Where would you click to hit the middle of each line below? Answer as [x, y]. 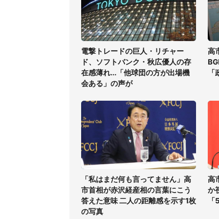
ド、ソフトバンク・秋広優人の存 [136, 62]
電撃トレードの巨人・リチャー [132, 51]
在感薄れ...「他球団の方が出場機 [135, 73]
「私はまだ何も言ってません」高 [136, 179]
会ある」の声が [107, 83]
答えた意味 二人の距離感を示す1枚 [139, 201]
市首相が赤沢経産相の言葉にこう [136, 190]
